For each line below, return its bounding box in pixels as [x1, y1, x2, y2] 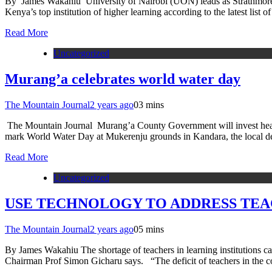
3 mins [138, 99, 164, 110]
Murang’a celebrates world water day [5, 70, 240, 87]
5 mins [138, 223, 164, 234]
